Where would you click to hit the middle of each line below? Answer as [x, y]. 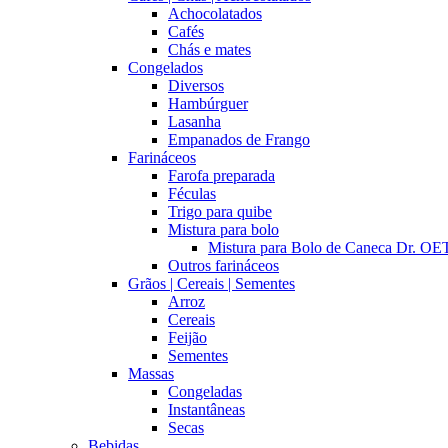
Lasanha [194, 121]
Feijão [187, 337]
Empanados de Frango [239, 139]
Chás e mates [209, 49]
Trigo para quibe [220, 211]
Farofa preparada [221, 175]
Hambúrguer [208, 103]
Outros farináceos [223, 265]
